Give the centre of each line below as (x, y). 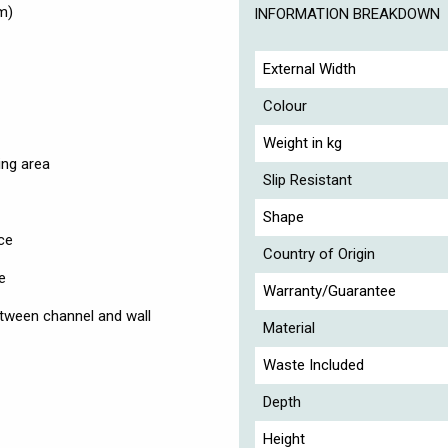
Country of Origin (318, 253)
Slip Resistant (307, 179)
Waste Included (313, 364)
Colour (284, 105)
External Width (309, 68)
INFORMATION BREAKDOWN (347, 13)
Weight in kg (302, 142)
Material (288, 327)
